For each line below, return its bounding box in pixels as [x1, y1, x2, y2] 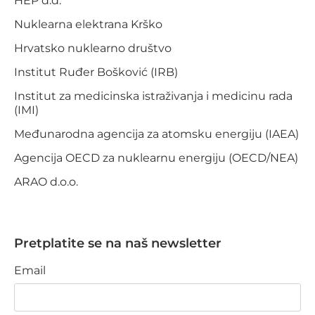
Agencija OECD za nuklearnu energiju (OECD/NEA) [14, 150, 298, 165]
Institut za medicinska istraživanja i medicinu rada [14, 89, 292, 103]
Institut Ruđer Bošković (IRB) [14, 65, 178, 79]
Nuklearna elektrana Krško [14, 17, 162, 31]
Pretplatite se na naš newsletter [14, 235, 221, 251]
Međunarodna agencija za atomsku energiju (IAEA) [14, 127, 299, 141]
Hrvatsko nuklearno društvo [14, 41, 172, 55]
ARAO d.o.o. [14, 174, 78, 188]
